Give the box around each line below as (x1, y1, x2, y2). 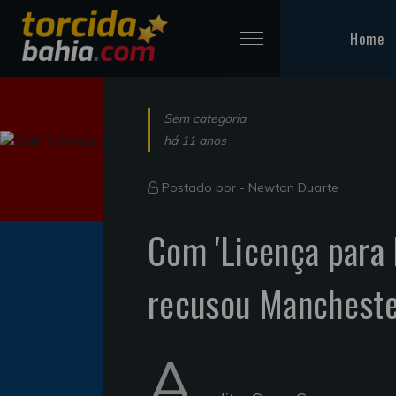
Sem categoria (164, 110, 246, 126)
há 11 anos (164, 132, 226, 148)
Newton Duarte (248, 179, 339, 195)
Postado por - (158, 179, 248, 195)
